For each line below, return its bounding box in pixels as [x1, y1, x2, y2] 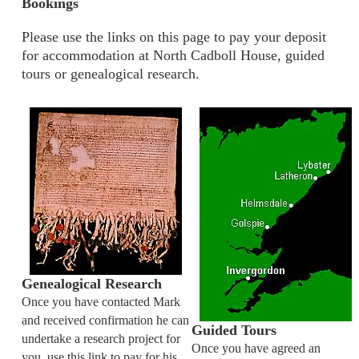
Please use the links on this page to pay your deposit [22, 28, 326, 45]
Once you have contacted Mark [22, 294, 180, 309]
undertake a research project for [22, 331, 180, 346]
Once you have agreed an [192, 341, 321, 356]
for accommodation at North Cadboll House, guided [22, 46, 325, 63]
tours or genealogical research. [22, 65, 200, 82]
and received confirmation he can [22, 313, 189, 328]
